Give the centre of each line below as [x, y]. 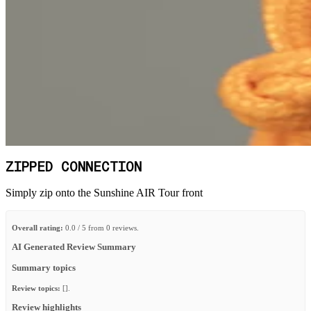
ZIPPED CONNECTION [74, 168]
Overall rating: [37, 228]
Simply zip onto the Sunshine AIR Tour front [104, 193]
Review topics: [36, 288]
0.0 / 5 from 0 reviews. [101, 228]
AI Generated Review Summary [74, 247]
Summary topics [44, 268]
